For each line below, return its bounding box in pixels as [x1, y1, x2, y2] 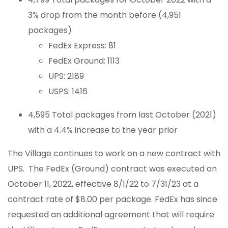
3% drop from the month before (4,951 [28, 9, 181, 21]
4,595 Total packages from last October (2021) [28, 109, 216, 121]
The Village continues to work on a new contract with [8, 148, 220, 160]
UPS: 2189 [48, 70, 84, 82]
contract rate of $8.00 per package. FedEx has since [8, 193, 217, 206]
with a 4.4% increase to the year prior [28, 124, 178, 136]
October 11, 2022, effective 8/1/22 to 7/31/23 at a [8, 178, 198, 190]
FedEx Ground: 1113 [48, 55, 120, 67]
